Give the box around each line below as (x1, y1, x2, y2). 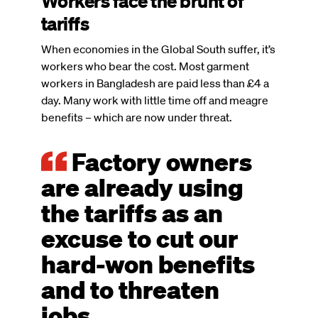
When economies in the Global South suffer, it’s (41, 41, 275, 56)
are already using (41, 170, 243, 203)
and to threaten (41, 272, 219, 305)
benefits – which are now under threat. (41, 109, 232, 124)
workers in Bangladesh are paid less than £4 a (41, 75, 269, 90)
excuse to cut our (41, 221, 238, 254)
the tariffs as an (41, 195, 223, 229)
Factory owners (66, 144, 252, 177)
